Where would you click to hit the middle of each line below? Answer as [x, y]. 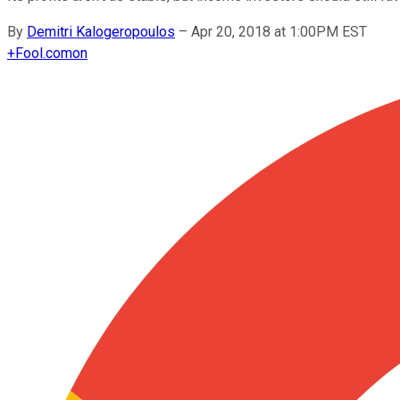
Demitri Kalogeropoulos [101, 31]
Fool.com [44, 53]
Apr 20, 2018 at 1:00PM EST [279, 31]
